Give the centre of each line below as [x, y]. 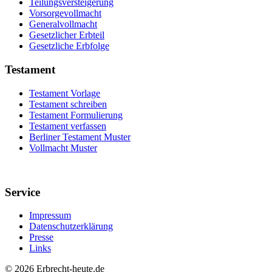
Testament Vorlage [65, 93]
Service [22, 192]
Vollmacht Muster [63, 148]
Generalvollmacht [63, 24]
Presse [41, 237]
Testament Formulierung [76, 115]
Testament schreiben [68, 104]
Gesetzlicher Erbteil [67, 35]
